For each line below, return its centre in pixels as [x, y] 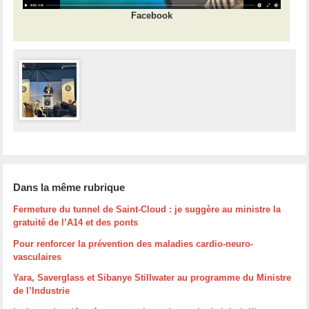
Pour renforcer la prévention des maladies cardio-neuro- [133, 243]
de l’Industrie [42, 291]
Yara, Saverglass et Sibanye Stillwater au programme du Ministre [152, 278]
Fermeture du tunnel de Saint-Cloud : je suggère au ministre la [147, 210]
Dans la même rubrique [69, 187]
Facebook [151, 15]
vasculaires [38, 257]
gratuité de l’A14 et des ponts [76, 223]
